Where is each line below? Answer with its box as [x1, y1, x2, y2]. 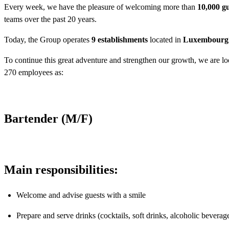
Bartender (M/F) [4, 112, 93, 126]
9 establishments [91, 35, 148, 44]
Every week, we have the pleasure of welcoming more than [4, 3, 197, 12]
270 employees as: [4, 68, 63, 77]
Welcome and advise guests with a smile [16, 190, 146, 199]
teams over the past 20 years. [4, 15, 97, 24]
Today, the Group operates [4, 35, 91, 44]
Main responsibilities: [4, 163, 118, 176]
